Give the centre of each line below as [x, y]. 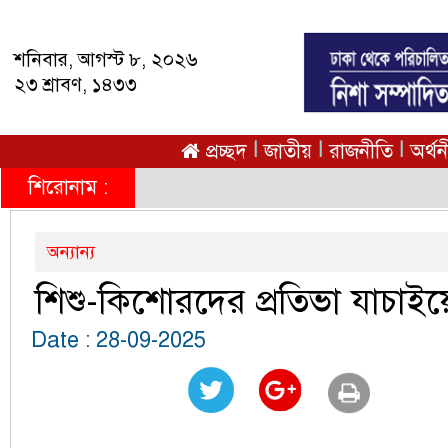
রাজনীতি [361, 151]
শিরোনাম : [68, 187]
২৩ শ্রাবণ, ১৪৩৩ [75, 84]
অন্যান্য [70, 252]
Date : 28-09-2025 [115, 339]
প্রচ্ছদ [223, 151]
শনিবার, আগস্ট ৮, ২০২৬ [106, 59]
